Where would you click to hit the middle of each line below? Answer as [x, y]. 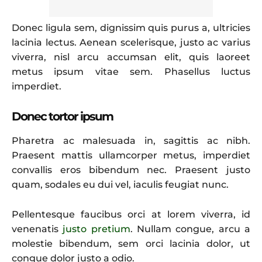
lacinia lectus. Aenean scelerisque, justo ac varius [131, 42]
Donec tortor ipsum [62, 116]
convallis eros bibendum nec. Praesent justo [131, 170]
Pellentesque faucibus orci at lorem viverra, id [131, 214]
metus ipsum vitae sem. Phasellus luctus [131, 71]
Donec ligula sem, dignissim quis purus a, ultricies [131, 27]
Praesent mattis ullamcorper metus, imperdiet [131, 155]
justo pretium [96, 229]
